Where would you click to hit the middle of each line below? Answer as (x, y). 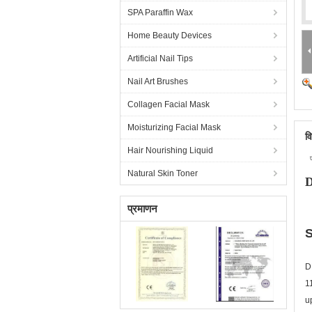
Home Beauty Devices (170, 36)
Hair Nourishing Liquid (170, 150)
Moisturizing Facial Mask (174, 127)
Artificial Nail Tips (160, 58)
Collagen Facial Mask (169, 104)
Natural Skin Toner (163, 173)
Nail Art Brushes (158, 81)
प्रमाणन (142, 209)
